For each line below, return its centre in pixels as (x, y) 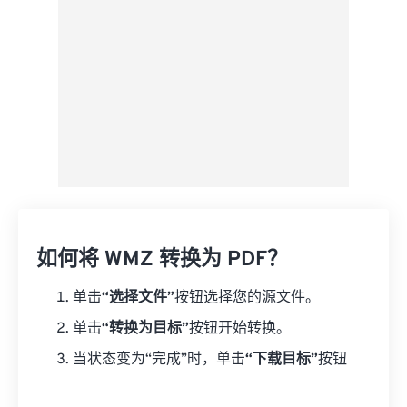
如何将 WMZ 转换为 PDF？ (162, 261)
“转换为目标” (145, 329)
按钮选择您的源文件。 (247, 298)
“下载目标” (282, 360)
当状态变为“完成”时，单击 (159, 360)
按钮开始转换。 (240, 329)
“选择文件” (138, 298)
